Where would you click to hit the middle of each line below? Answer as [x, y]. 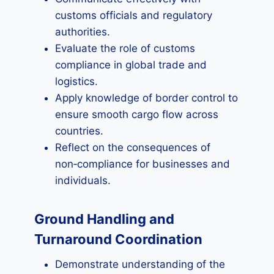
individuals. [83, 180]
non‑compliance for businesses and [143, 164]
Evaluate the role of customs [125, 48]
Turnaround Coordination [118, 239]
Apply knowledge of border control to [146, 98]
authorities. [83, 32]
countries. [79, 131]
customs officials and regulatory [134, 15]
